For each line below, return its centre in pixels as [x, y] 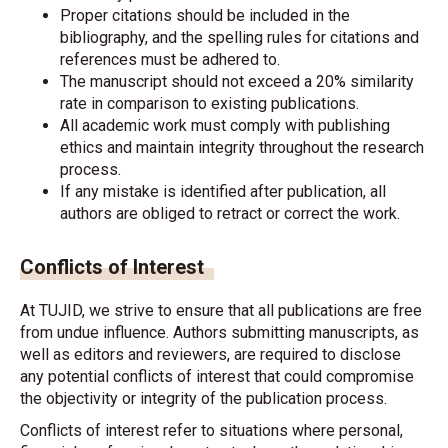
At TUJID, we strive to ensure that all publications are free [221, 310]
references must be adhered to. [170, 59]
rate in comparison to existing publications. [209, 103]
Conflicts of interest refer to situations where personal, [211, 430]
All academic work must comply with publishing [225, 125]
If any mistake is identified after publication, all [223, 191]
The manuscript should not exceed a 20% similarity [237, 81]
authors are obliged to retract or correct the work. [230, 213]
